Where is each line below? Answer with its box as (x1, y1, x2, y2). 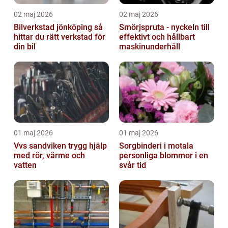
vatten (14, 160, 37, 170)
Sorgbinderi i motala (119, 141, 193, 151)
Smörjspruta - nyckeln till (119, 22, 210, 33)
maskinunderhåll (119, 42, 180, 52)
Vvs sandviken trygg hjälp (14, 141, 68, 151)
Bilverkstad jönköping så (14, 22, 94, 33)
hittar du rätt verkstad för (14, 32, 105, 42)
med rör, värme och (14, 151, 85, 161)
